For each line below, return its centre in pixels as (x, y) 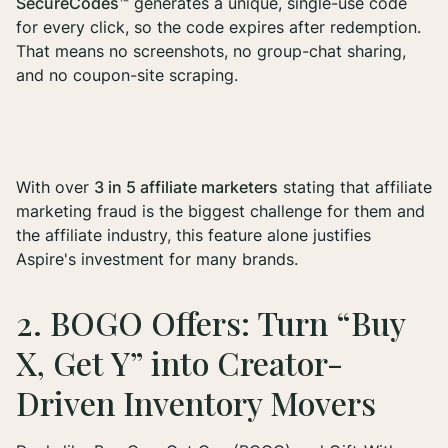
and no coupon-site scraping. (127, 75)
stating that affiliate (355, 187)
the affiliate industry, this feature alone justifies (193, 235)
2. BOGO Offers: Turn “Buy (210, 323)
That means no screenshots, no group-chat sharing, (211, 51)
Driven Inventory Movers (196, 403)
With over (55, 187)
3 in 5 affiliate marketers (186, 187)
